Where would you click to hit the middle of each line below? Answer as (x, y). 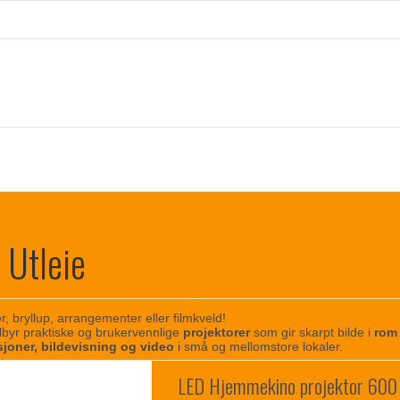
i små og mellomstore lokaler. (259, 347)
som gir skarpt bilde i (312, 333)
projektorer (217, 333)
